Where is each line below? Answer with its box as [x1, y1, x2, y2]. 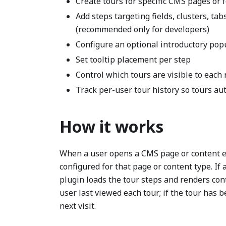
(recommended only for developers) [76, 24, 209, 35]
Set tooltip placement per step [76, 54, 191, 65]
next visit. [60, 200, 96, 211]
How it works [60, 116, 163, 137]
